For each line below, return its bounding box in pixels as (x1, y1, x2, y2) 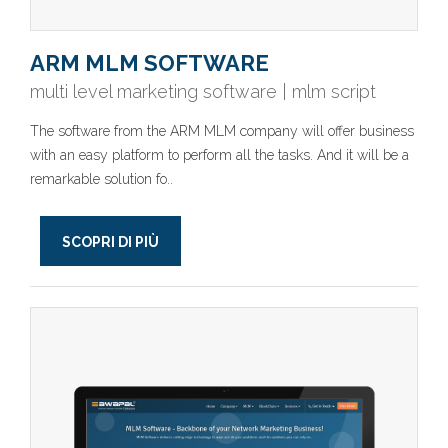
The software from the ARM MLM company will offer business (30, 123, 414, 139)
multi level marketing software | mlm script (30, 81, 376, 102)
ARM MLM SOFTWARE (30, 50, 269, 76)
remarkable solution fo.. (30, 171, 173, 187)
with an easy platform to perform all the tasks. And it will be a (30, 147, 409, 163)
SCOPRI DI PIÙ (62, 234, 159, 250)
